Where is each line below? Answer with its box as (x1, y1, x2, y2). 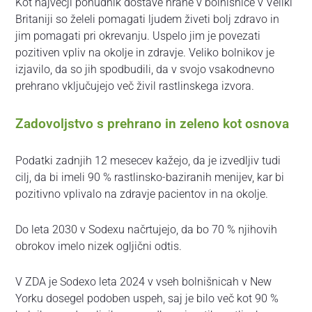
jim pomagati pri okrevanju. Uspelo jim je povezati (15, 29, 261, 43)
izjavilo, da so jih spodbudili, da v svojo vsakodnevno (15, 63, 275, 77)
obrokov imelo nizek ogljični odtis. (15, 239, 182, 253)
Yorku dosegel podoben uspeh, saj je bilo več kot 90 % (15, 292, 279, 306)
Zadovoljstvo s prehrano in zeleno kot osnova (15, 116, 290, 132)
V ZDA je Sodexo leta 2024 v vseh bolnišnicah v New (15, 275, 272, 289)
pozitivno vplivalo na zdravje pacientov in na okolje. (15, 187, 269, 201)
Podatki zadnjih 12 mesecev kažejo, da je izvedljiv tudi (15, 153, 281, 167)
